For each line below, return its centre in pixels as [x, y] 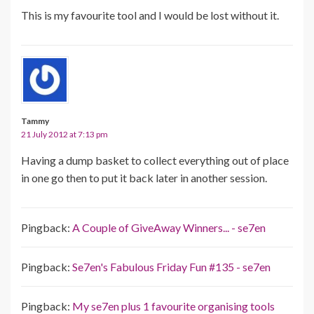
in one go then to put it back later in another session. [144, 177]
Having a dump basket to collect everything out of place [155, 160]
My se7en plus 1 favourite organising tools [173, 306]
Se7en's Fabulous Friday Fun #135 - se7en [171, 266]
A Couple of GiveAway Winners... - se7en [169, 227]
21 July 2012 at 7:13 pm [64, 134]
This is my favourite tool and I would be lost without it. [150, 15]
